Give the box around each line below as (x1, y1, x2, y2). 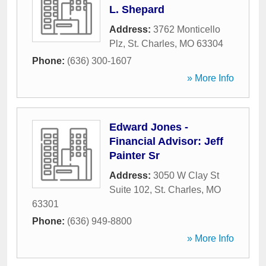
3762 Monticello (153, 24, 220, 34)
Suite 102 (109, 185, 150, 195)
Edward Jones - (109, 121, 188, 133)
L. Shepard (109, 4, 164, 15)
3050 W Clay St (153, 170, 219, 180)
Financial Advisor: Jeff (109, 135, 223, 147)
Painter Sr (109, 150, 160, 161)
